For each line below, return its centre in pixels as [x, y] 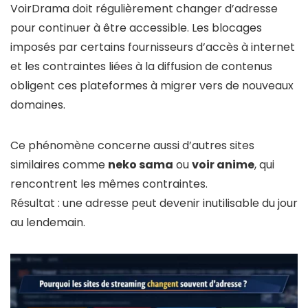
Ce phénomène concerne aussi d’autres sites [132, 146]
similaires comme [59, 165]
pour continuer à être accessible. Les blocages [136, 28]
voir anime [223, 165]
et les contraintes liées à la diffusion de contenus [141, 67]
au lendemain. [48, 223]
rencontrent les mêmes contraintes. [109, 184]
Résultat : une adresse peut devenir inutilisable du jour [154, 203]
